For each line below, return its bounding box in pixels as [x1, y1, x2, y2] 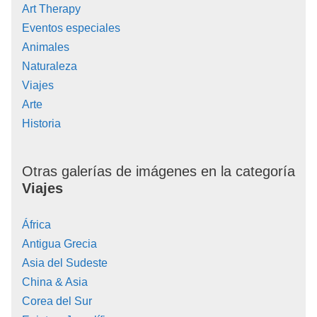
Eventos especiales [22, 22, 120, 35]
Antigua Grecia [22, 238, 97, 250]
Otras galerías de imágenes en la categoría [22, 163, 295, 180]
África [22, 219, 51, 231]
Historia [22, 117, 61, 130]
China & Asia [22, 276, 88, 289]
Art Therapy [22, 3, 81, 16]
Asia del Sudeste [22, 257, 108, 270]
